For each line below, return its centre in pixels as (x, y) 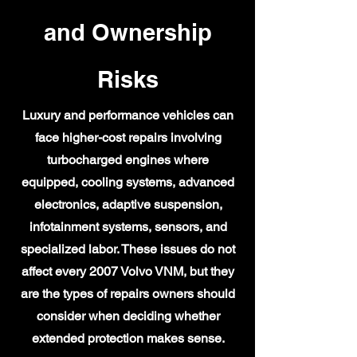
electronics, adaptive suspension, (128, 204)
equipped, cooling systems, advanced (128, 182)
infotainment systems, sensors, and (128, 227)
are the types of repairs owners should (128, 294)
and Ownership (127, 32)
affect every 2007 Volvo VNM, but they (128, 271)
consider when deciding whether (128, 316)
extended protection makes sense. (128, 338)
